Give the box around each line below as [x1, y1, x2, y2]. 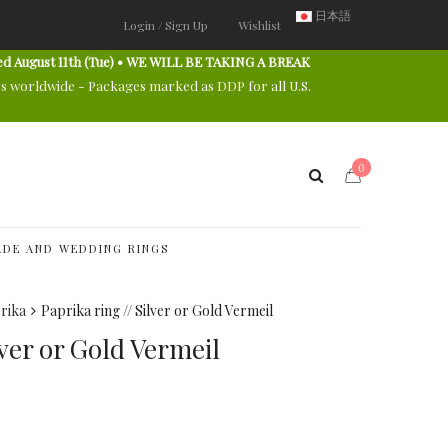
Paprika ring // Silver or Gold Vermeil [41, 301, 273, 320]
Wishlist [238, 16, 281, 33]
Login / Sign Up [123, 16, 208, 33]
